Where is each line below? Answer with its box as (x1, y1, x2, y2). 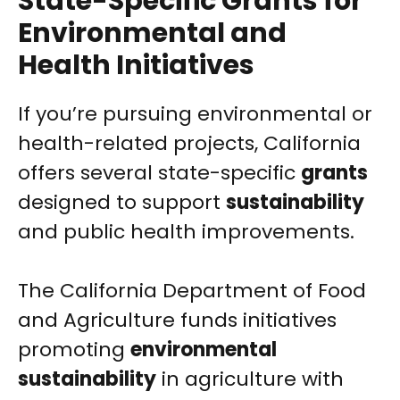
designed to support (18, 188, 226, 217)
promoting (18, 336, 130, 364)
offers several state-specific (18, 159, 301, 187)
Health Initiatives (18, 46, 254, 85)
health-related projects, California (18, 129, 361, 158)
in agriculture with (156, 365, 344, 394)
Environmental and (18, 14, 287, 53)
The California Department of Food (18, 277, 366, 305)
